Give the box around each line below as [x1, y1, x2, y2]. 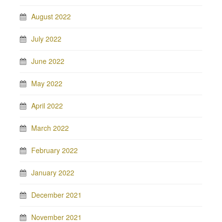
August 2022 [31, 11, 71, 21]
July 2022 [31, 34, 61, 44]
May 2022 [31, 78, 62, 88]
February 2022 [31, 145, 78, 155]
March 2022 [31, 123, 69, 133]
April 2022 [31, 101, 63, 111]
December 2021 [31, 190, 82, 200]
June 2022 [31, 56, 64, 66]
